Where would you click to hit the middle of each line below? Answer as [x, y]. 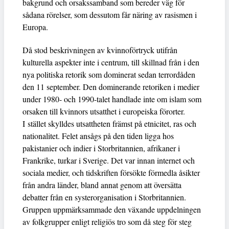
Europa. [35, 27]
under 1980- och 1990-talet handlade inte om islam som [112, 99]
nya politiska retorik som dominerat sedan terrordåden [109, 74]
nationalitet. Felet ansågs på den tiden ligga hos [98, 135]
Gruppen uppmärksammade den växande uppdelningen [112, 209]
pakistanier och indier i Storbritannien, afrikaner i [101, 148]
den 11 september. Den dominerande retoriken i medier [111, 86]
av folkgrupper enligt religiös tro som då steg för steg [107, 221]
